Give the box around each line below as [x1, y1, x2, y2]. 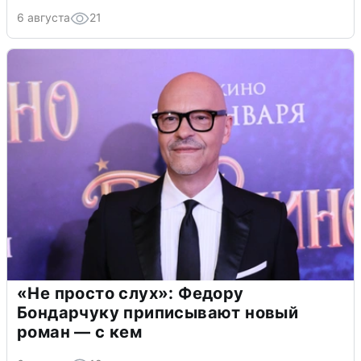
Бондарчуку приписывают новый [17, 302, 299, 322]
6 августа [17, 10, 70, 24]
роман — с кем [17, 322, 143, 342]
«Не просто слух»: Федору [17, 283, 244, 303]
